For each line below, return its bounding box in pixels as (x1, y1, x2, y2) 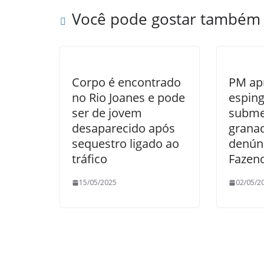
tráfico (72, 151, 107, 167)
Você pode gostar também (72, 8, 260, 29)
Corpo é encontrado (72, 74, 181, 90)
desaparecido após (72, 120, 175, 136)
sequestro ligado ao (72, 136, 179, 151)
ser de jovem (72, 105, 142, 121)
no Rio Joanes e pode (72, 90, 185, 105)
